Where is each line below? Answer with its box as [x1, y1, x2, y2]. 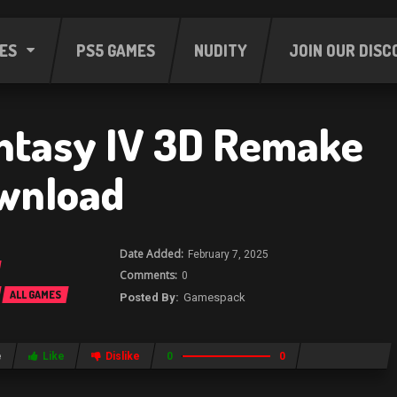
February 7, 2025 [187, 248, 269, 261]
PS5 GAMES [75, 41, 155, 60]
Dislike [105, 350, 141, 362]
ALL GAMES [10, 288, 62, 301]
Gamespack [183, 291, 245, 304]
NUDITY [193, 41, 247, 60]
